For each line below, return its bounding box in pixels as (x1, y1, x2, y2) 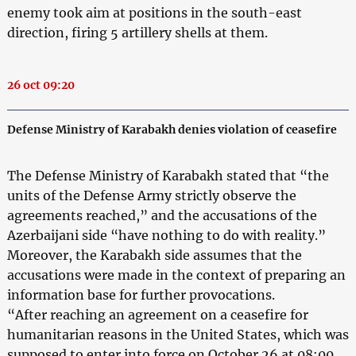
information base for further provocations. (6, 286, 275, 303)
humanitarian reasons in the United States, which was (6, 326, 349, 342)
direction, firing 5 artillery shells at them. (6, 24, 268, 41)
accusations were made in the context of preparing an (6, 266, 346, 283)
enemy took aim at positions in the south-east (6, 4, 302, 21)
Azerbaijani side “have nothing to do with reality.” (6, 226, 326, 243)
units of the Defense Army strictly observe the (6, 187, 296, 203)
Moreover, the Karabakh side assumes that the (6, 246, 302, 263)
